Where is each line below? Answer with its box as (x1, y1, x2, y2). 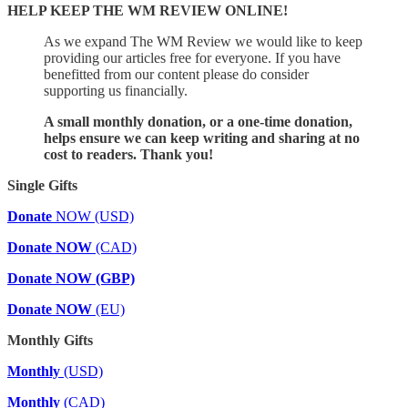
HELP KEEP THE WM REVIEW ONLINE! (7, 2, 288, 18)
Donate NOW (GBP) (7, 270, 135, 286)
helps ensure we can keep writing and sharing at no (44, 129, 360, 146)
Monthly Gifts (7, 331, 93, 348)
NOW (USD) (52, 208, 134, 224)
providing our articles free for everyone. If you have (44, 49, 341, 66)
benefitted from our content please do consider (44, 66, 309, 82)
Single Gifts (7, 177, 77, 193)
